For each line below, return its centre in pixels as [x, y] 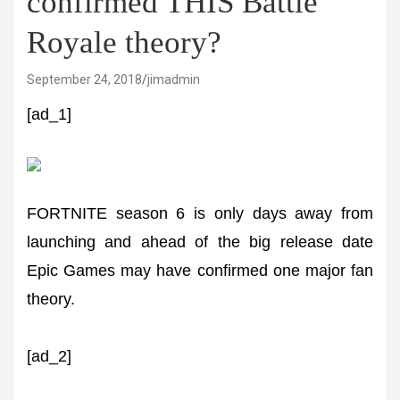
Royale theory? [124, 42]
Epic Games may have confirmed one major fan [200, 271]
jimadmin [174, 79]
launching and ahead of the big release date [200, 242]
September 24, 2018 [84, 79]
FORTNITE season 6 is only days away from [200, 213]
